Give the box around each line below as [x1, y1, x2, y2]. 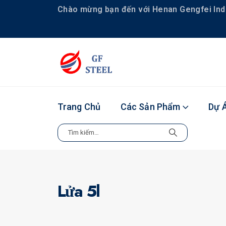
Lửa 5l [58, 179, 100, 203]
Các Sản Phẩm [120, 101, 181, 112]
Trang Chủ [58, 101, 100, 112]
